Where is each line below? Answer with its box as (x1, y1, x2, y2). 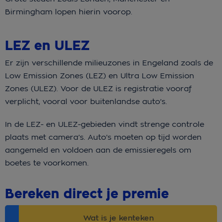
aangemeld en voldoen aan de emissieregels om (5, 145, 191, 155)
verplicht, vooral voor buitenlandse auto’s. (5, 97, 169, 107)
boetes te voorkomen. (5, 158, 91, 168)
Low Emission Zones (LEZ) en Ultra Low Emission (5, 71, 194, 81)
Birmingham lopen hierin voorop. (5, 7, 135, 17)
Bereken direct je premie (5, 185, 169, 203)
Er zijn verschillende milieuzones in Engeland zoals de (5, 58, 213, 68)
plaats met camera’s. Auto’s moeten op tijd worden (5, 132, 202, 142)
